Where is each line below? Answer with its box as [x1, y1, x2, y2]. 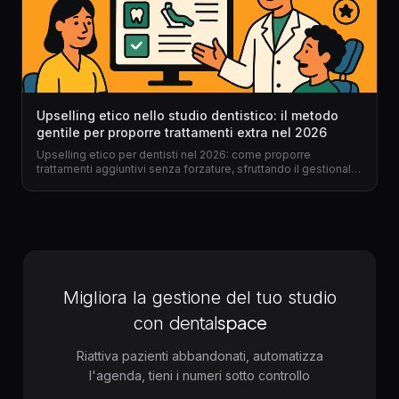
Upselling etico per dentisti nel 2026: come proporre [37, 148, 311, 161]
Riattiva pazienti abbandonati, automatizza [76, 348, 323, 363]
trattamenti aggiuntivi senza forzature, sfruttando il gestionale [37, 162, 358, 175]
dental [168, 311, 217, 333]
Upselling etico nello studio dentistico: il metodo [37, 108, 338, 123]
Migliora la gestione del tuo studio [62, 287, 337, 308]
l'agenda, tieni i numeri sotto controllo [89, 368, 310, 383]
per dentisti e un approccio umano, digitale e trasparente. [37, 176, 336, 190]
